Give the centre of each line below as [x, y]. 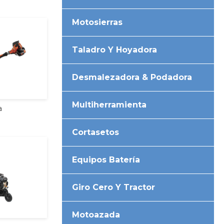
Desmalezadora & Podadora [132, 77]
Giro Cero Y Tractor [114, 187]
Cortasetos [96, 132]
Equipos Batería [106, 159]
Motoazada [96, 214]
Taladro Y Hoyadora [115, 49]
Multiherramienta [109, 104]
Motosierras [97, 22]
